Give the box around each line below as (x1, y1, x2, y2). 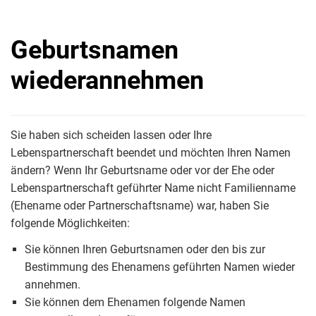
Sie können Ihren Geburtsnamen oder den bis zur (25, 243, 265, 256)
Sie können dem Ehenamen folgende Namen (25, 296, 245, 309)
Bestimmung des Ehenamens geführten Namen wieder (25, 260, 295, 274)
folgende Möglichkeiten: (11, 217, 130, 230)
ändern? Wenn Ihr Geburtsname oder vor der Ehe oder (11, 164, 274, 177)
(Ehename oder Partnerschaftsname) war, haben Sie (11, 199, 269, 212)
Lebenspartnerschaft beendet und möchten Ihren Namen (11, 146, 291, 159)
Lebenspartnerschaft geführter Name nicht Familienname (11, 181, 296, 195)
